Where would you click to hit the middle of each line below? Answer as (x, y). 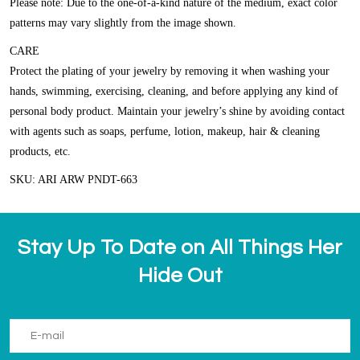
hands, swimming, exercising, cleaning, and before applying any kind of (174, 91)
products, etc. (40, 151)
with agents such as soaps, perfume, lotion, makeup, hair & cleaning (165, 131)
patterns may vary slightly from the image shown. (123, 22)
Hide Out (180, 275)
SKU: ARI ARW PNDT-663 (74, 179)
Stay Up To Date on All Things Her (180, 247)
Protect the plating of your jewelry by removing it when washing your (170, 71)
